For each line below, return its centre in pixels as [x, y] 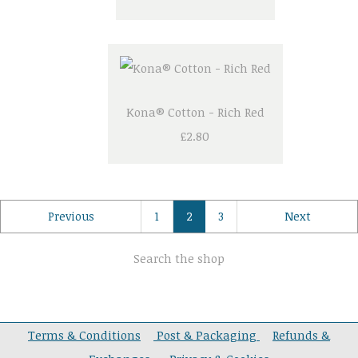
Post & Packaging [207, 335]
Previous [71, 217]
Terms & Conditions [84, 335]
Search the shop [179, 259]
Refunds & [301, 335]
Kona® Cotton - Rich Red [195, 112]
